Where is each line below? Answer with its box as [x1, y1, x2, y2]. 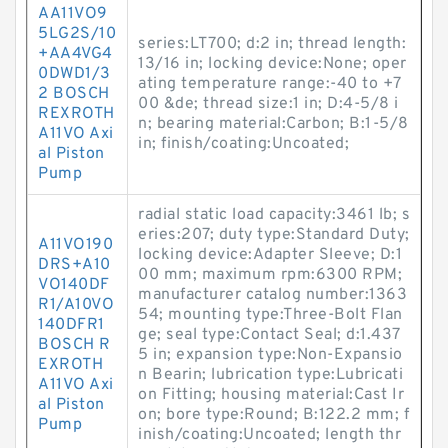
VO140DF [38, 275, 110, 295]
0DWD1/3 [38, 64, 111, 84]
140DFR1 [38, 315, 105, 335]
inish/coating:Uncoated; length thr [138, 425, 401, 445]
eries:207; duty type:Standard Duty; [138, 225, 410, 245]
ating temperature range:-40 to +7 [138, 74, 402, 94]
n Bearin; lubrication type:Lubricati [138, 365, 403, 385]
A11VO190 [38, 235, 113, 255]
